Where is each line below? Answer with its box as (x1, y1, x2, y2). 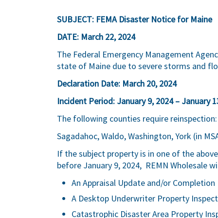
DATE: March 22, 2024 (57, 31, 135, 42)
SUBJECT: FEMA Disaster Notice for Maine (57, 14, 216, 25)
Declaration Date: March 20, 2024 (57, 78, 177, 89)
